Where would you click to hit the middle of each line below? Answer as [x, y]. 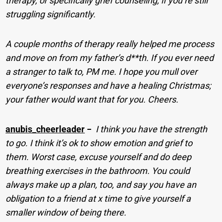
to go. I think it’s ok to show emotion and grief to [99, 143]
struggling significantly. [51, 14]
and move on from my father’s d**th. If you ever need [110, 57]
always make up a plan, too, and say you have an [101, 184]
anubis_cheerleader [45, 129]
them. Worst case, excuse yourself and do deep [99, 157]
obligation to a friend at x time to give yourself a [98, 198]
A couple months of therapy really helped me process [110, 44]
